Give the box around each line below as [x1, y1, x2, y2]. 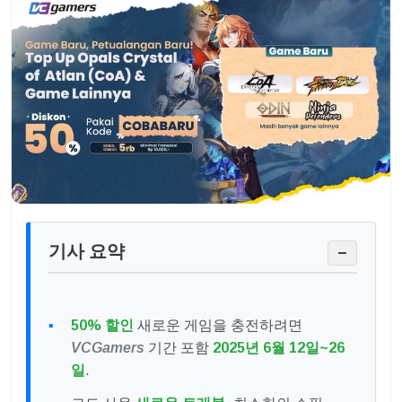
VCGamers [71, 340, 144, 356]
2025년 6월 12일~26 [213, 340, 345, 356]
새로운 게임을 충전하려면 [134, 318, 302, 334]
